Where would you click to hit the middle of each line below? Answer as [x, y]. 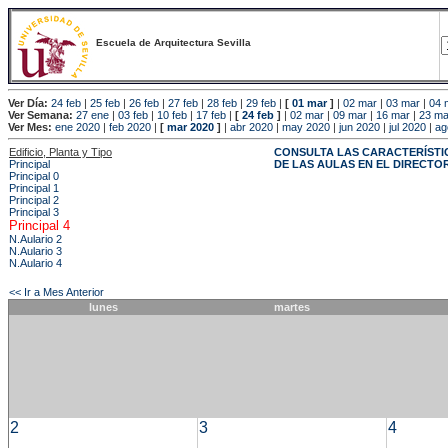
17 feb [211, 114]
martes [292, 307]
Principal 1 [34, 188]
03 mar [403, 102]
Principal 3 [34, 212]
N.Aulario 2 [35, 239]
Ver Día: [28, 102]
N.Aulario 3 [35, 251]
